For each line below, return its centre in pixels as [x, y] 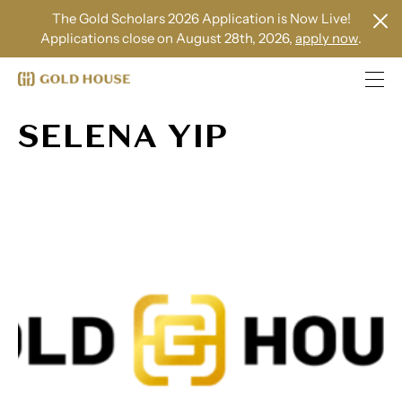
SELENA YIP [122, 136]
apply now [327, 38]
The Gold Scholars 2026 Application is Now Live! [201, 18]
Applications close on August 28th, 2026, [168, 38]
